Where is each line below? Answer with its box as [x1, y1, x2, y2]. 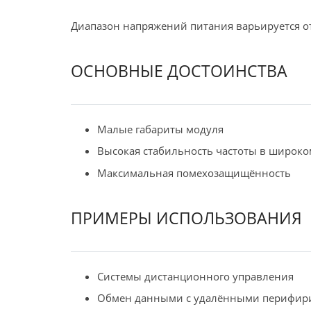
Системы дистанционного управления [96, 269, 294, 283]
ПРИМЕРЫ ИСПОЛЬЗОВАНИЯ [71, 207, 302, 230]
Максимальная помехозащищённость [96, 165, 291, 180]
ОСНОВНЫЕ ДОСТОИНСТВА [71, 60, 287, 83]
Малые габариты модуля [96, 121, 224, 136]
